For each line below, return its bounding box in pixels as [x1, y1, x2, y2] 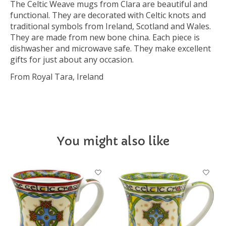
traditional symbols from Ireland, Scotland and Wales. [10, 21, 211, 32]
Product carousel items [10, 162, 97, 174]
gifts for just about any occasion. [10, 54, 134, 66]
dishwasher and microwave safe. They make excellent [10, 43, 211, 54]
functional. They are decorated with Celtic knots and [10, 10, 206, 21]
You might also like [56, 134, 169, 149]
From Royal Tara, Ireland [10, 71, 103, 83]
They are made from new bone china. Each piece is [10, 32, 200, 43]
